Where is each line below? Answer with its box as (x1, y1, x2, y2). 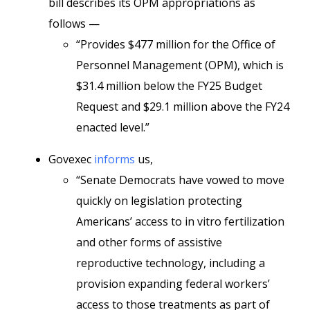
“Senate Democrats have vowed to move (76, 172, 284, 188)
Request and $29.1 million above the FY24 (76, 99, 289, 114)
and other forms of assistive (76, 235, 222, 250)
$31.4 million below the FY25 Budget (76, 78, 262, 93)
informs (94, 152, 138, 167)
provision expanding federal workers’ (76, 276, 270, 291)
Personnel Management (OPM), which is (76, 57, 284, 73)
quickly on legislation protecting (76, 193, 242, 208)
